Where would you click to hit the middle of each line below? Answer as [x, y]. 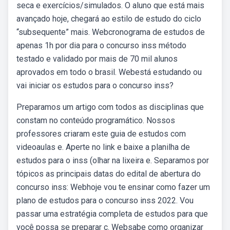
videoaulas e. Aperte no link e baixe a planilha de [103, 147]
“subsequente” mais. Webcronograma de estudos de [111, 32]
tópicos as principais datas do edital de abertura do [109, 174]
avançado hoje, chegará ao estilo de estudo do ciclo [109, 19]
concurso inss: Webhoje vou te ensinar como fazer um [113, 187]
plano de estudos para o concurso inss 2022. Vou [105, 200]
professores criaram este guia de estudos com [101, 134]
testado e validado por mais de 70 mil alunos [97, 59]
